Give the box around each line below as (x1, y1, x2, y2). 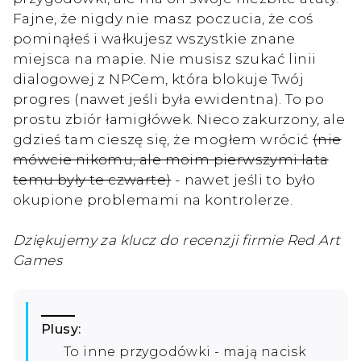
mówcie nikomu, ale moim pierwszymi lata (13, 150, 329, 168)
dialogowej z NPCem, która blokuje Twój (13, 69, 305, 87)
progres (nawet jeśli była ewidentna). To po (13, 89, 325, 107)
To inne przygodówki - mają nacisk (64, 343, 307, 359)
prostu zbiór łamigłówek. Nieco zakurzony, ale (13, 110, 345, 127)
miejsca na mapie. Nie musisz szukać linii (13, 49, 317, 67)
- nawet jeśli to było (171, 170, 316, 188)
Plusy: (41, 321, 81, 337)
